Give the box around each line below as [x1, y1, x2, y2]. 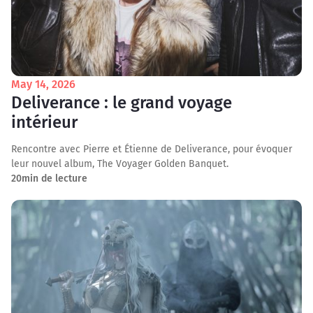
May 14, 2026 [11, 78, 75, 91]
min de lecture [22, 173, 87, 184]
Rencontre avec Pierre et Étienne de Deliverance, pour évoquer [11, 143, 292, 155]
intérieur [11, 112, 78, 132]
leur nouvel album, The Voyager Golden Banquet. [11, 158, 228, 170]
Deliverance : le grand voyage [11, 93, 232, 112]
